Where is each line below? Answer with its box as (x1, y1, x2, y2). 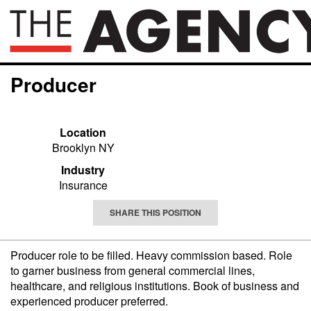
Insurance (58, 177, 108, 193)
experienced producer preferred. (10, 293, 168, 309)
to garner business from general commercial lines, (10, 262, 255, 278)
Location (60, 124, 106, 140)
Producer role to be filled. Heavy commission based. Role (10, 247, 292, 263)
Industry (61, 162, 105, 178)
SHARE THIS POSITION (110, 206, 201, 219)
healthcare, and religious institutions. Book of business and (10, 278, 299, 294)
